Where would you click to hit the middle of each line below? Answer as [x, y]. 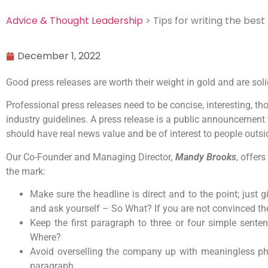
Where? [45, 237]
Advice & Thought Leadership [74, 21]
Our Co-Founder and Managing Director [89, 157]
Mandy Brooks [206, 157]
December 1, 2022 [59, 56]
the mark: [26, 171]
